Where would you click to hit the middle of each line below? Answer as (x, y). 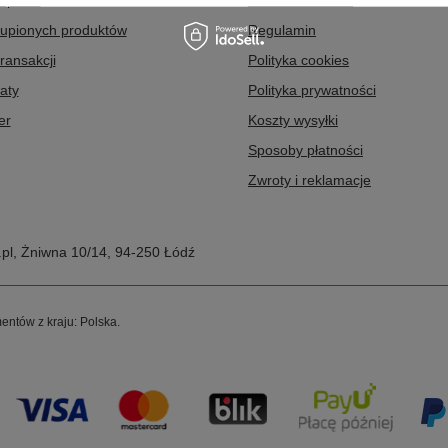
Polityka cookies (298, 60)
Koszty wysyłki (293, 120)
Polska (98, 321)
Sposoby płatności (305, 150)
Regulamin (282, 30)
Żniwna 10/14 (64, 252)
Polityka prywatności (312, 90)
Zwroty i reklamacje (309, 180)
